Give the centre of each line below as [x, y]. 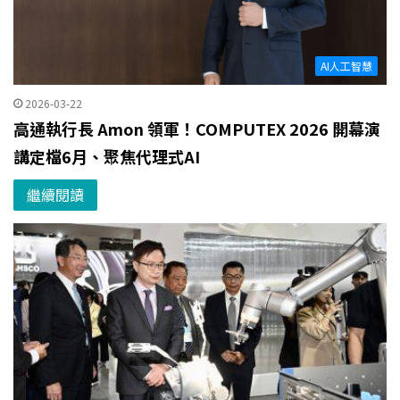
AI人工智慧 [346, 66]
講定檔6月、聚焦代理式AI [107, 157]
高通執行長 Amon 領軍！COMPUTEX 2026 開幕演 [197, 129]
